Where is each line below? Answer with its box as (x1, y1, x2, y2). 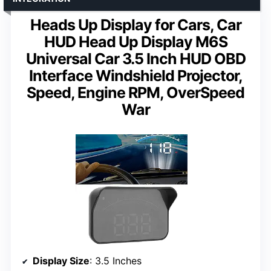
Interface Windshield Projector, (28, 67, 243, 85)
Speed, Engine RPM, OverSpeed (27, 83, 244, 102)
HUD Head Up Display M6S (44, 33, 227, 51)
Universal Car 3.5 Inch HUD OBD (25, 50, 246, 68)
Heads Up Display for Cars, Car (30, 16, 241, 34)
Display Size (33, 255, 90, 267)
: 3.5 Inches (90, 255, 142, 267)
